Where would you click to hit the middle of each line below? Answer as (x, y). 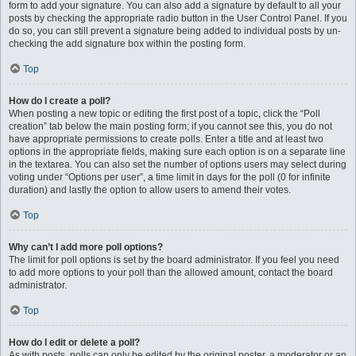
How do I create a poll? (60, 101)
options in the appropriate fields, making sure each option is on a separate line (177, 152)
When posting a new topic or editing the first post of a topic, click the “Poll (164, 114)
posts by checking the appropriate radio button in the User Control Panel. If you (178, 18)
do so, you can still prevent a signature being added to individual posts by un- (175, 31)
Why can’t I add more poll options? (86, 247)
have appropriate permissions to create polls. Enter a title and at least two (166, 139)
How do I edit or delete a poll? (74, 342)
